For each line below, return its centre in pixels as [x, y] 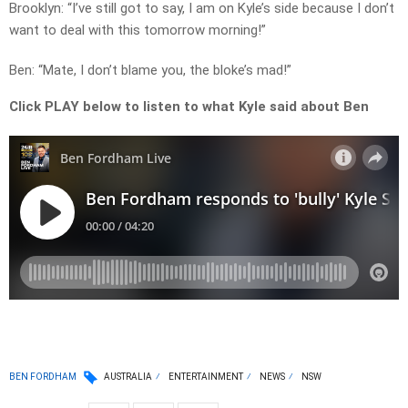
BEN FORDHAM [43, 376]
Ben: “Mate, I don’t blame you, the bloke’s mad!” [150, 71]
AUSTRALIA [128, 377]
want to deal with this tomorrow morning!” [138, 31]
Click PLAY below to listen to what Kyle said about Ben [189, 107]
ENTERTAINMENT [206, 377]
